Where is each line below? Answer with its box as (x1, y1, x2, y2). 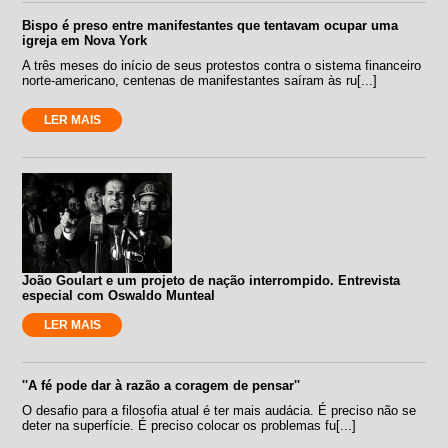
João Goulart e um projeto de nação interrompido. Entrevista (22, 272, 401, 288)
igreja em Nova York (22, 32, 148, 48)
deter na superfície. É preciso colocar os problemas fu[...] (22, 417, 357, 433)
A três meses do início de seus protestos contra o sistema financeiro (22, 57, 422, 73)
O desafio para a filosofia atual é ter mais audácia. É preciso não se (22, 402, 417, 418)
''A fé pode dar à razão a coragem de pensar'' (22, 377, 301, 393)
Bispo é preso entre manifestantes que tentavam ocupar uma (22, 17, 399, 33)
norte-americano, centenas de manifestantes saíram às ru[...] (22, 72, 378, 88)
